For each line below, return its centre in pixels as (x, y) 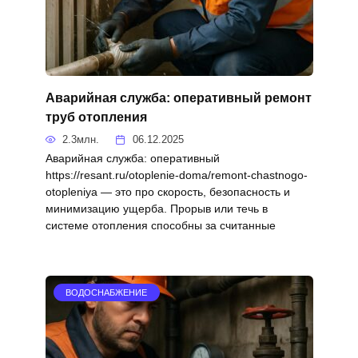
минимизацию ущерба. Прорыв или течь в (156, 209)
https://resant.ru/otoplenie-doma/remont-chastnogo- (176, 175)
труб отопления (96, 117)
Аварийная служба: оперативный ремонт (178, 97)
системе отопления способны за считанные (160, 226)
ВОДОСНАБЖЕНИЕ (107, 292)
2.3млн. (81, 140)
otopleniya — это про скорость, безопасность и (167, 192)
